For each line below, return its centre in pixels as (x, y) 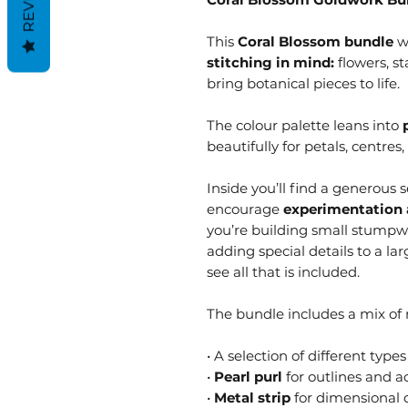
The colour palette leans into (305, 125)
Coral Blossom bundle (316, 41)
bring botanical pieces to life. (303, 83)
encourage (245, 209)
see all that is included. (283, 271)
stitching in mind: (270, 62)
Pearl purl (248, 376)
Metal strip (252, 397)
